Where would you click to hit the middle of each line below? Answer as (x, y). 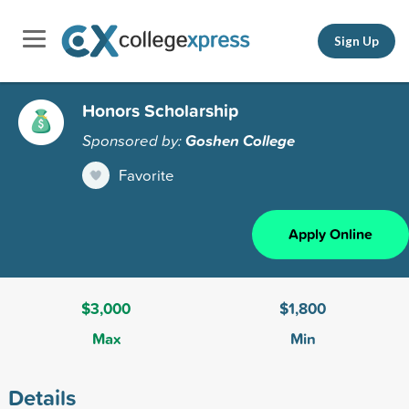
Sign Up (357, 41)
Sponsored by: (134, 140)
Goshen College (240, 140)
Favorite (147, 174)
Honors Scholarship (160, 110)
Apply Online (330, 234)
